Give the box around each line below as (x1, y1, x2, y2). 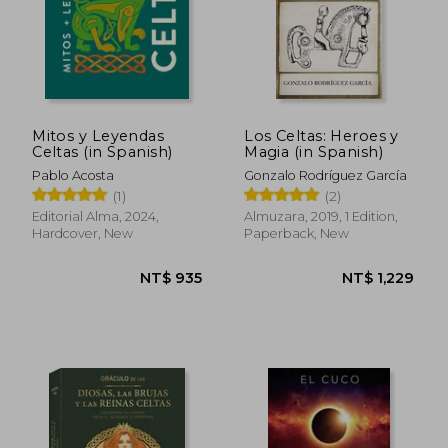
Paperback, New (244, 225, 350, 241)
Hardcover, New (32, 225, 134, 241)
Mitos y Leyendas (32, 126, 165, 145)
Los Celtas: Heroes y (244, 126, 399, 145)
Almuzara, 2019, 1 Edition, (244, 208, 399, 224)
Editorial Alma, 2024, (32, 208, 160, 224)
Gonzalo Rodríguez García (244, 167, 408, 183)
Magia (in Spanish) (244, 142, 383, 161)
